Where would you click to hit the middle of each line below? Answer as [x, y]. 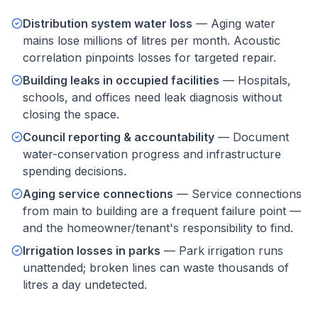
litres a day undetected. [85, 285]
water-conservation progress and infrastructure [152, 154]
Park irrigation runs [231, 251]
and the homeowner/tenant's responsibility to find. [158, 228]
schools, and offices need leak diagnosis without [152, 97]
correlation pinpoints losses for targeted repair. [149, 57]
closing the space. [71, 114]
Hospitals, [264, 80]
